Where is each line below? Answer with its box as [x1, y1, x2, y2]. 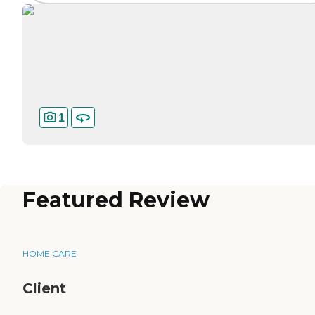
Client [22, 279, 66, 297]
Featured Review [22, 187, 210, 214]
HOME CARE [22, 247, 77, 259]
